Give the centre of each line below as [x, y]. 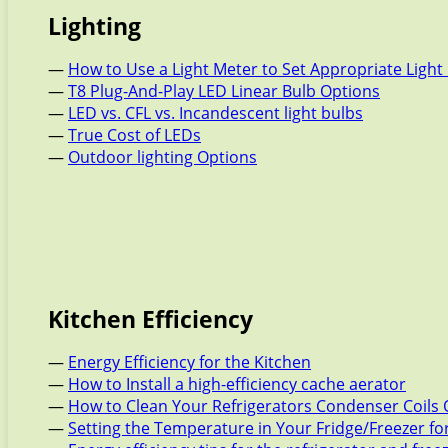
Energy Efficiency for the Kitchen [189, 362]
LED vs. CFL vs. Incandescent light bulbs [215, 113]
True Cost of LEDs [134, 135]
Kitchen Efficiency [150, 319]
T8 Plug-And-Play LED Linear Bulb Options [224, 91]
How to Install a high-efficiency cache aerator [237, 384]
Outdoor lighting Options [162, 157]
